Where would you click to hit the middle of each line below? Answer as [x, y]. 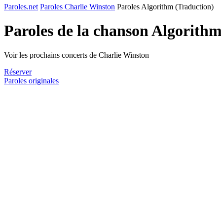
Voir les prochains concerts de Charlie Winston [76, 55]
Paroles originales [31, 80]
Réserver [18, 72]
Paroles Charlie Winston [77, 7]
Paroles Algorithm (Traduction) [165, 7]
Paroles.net [21, 7]
